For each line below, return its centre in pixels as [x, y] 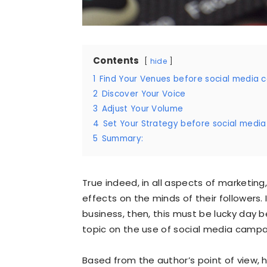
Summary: [122, 139]
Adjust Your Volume [142, 109]
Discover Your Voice [144, 94]
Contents [116, 60]
